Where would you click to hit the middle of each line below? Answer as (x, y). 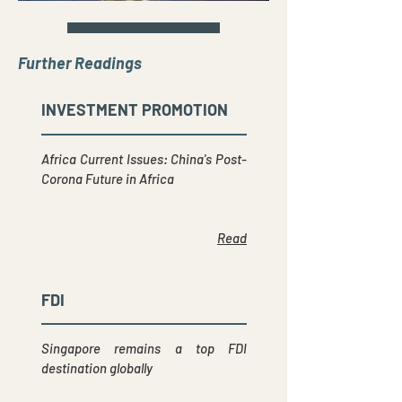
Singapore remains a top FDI (144, 348)
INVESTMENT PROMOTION (135, 109)
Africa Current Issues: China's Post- (144, 159)
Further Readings (80, 63)
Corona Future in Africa (108, 179)
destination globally (97, 368)
